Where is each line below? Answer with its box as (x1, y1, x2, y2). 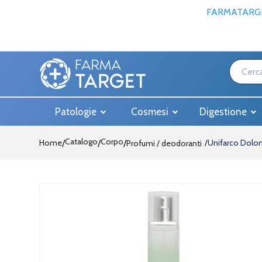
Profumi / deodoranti (126, 138, 202, 149)
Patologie (55, 106, 99, 118)
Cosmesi (130, 106, 171, 118)
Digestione (199, 106, 249, 118)
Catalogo (65, 136, 98, 147)
